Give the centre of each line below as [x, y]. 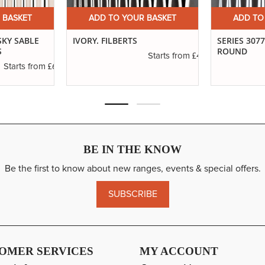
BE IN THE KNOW [132, 149]
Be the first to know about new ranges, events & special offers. [132, 169]
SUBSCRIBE [132, 194]
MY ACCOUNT [179, 251]
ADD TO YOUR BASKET [132, 19]
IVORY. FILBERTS [105, 41]
